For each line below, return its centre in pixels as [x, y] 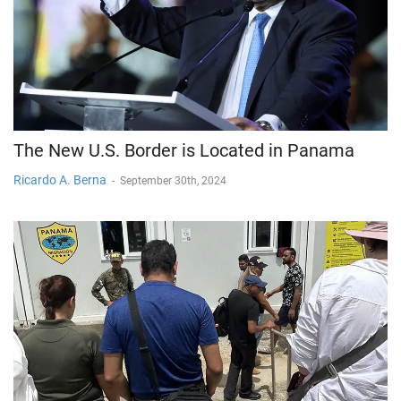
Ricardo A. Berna [60, 180]
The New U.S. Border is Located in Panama [184, 151]
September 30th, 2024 [173, 181]
